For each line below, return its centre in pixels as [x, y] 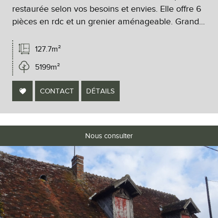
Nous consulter [109, 136]
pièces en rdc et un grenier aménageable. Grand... [109, 21]
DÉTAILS [100, 91]
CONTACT [57, 91]
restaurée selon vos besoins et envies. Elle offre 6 [107, 9]
